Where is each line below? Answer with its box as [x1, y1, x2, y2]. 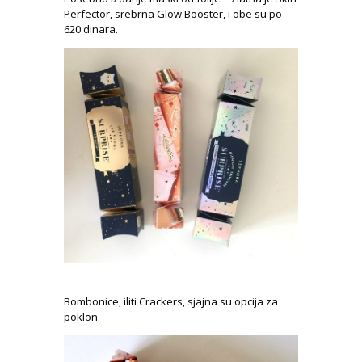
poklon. [64, 309, 100, 325]
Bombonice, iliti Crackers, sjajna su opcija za [64, 294, 278, 309]
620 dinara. [64, 22, 118, 37]
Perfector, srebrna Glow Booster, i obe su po [64, 6, 282, 22]
